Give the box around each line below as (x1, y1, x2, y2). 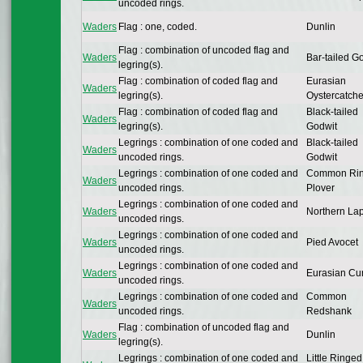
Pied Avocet (306, 237, 358, 249)
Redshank (306, 305, 352, 318)
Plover (306, 182, 335, 194)
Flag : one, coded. (118, 21, 197, 33)
